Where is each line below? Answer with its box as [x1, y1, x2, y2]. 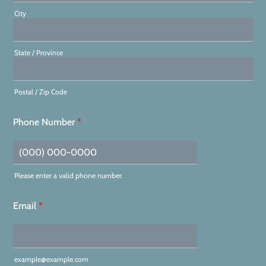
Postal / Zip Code [14, 87, 67, 96]
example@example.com [14, 255, 88, 264]
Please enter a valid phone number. [14, 171, 123, 180]
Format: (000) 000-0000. [12, 179, 125, 191]
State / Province [14, 48, 63, 57]
